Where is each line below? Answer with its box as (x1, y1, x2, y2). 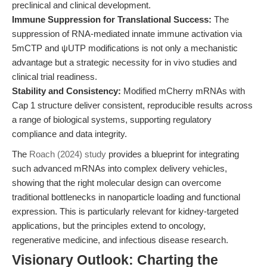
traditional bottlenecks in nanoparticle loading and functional (12, 192, 240, 202)
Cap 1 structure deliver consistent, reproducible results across (12, 100, 253, 110)
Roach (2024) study (29, 149, 106, 159)
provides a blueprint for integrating (106, 149, 239, 159)
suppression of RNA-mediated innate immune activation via (12, 29, 242, 39)
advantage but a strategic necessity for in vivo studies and (12, 57, 237, 67)
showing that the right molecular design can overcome (12, 178, 221, 188)
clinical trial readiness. (12, 72, 97, 82)
